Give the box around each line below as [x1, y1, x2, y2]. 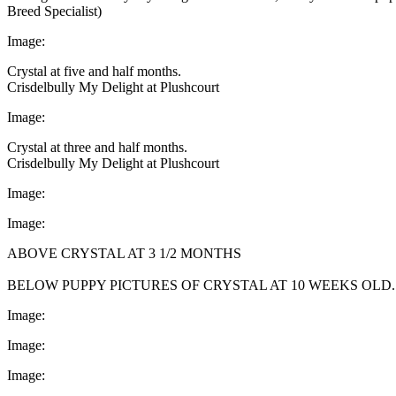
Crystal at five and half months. [7, 63, 181, 79]
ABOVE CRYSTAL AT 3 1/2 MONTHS [7, 245, 241, 261]
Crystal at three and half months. [7, 139, 187, 155]
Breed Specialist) [7, 3, 102, 19]
